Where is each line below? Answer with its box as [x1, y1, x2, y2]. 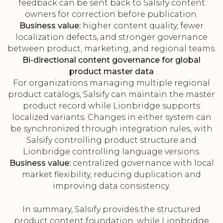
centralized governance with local [70, 158, 214, 168]
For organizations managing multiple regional [13, 78, 210, 88]
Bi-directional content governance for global [22, 55, 201, 65]
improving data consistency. [53, 181, 170, 191]
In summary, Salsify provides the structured [22, 205, 201, 215]
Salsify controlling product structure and [26, 135, 197, 145]
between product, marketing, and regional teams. [7, 44, 216, 54]
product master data [69, 67, 154, 77]
